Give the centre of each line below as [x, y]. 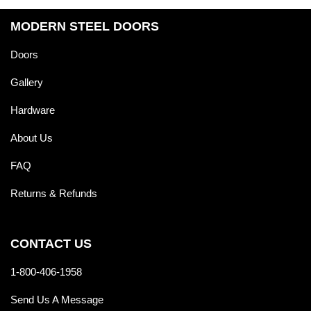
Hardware [33, 110]
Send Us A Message [57, 299]
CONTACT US [51, 243]
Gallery [27, 82]
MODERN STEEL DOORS [85, 26]
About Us [32, 137]
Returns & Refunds [54, 193]
